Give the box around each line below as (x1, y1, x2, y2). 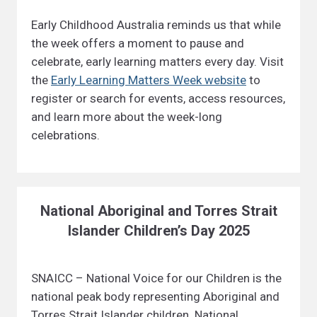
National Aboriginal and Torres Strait (40, 202, 277, 219)
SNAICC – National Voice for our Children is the (31, 271, 282, 285)
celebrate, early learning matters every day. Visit (31, 54, 284, 69)
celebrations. (31, 128, 100, 142)
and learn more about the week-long (31, 110, 222, 124)
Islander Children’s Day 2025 (67, 222, 250, 239)
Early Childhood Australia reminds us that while (31, 18, 281, 32)
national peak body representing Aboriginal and (31, 289, 279, 304)
